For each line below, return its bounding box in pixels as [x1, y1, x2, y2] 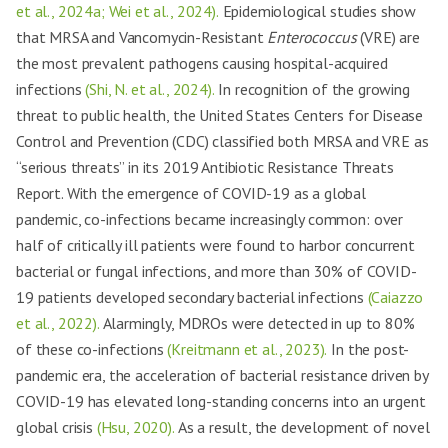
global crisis [16, 417, 97, 437]
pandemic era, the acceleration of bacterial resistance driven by [16, 365, 428, 385]
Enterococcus [267, 27, 357, 47]
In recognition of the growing [214, 79, 410, 99]
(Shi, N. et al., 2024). [85, 79, 215, 99]
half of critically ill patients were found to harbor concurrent [16, 235, 415, 255]
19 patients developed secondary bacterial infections [16, 287, 368, 307]
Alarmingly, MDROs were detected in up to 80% [99, 313, 415, 333]
